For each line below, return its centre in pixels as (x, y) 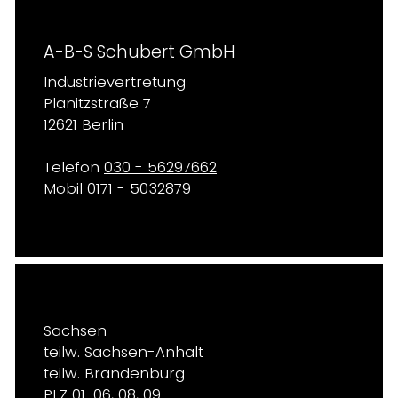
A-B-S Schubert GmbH (139, 52)
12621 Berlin (84, 125)
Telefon (74, 167)
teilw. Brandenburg (114, 374)
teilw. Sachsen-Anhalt (123, 352)
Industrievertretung (115, 82)
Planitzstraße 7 (97, 103)
